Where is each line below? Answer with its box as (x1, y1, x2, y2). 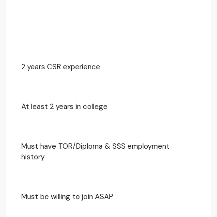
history (21, 152, 46, 162)
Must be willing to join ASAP (21, 191, 115, 201)
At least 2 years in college (21, 101, 108, 111)
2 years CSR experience (21, 62, 100, 72)
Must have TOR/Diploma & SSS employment (21, 141, 170, 151)
